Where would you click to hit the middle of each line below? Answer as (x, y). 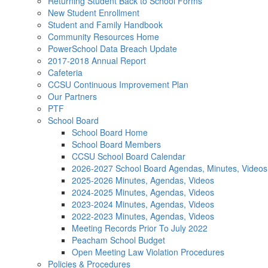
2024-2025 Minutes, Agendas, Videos (143, 192)
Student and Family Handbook (105, 25)
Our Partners (72, 96)
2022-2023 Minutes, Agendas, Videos (143, 216)
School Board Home (110, 132)
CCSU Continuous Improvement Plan (118, 84)
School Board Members (116, 144)
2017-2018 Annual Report (97, 60)
